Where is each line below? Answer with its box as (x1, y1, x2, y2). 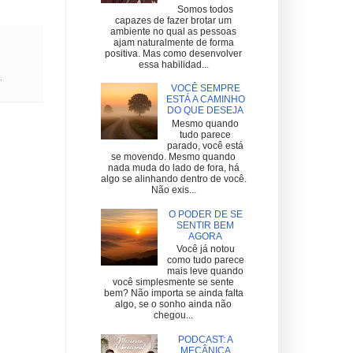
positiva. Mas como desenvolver (105, 47, 242, 59)
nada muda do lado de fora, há (107, 162, 240, 173)
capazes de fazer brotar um (115, 14, 232, 26)
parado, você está (167, 139, 244, 151)
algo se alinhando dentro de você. (100, 173, 247, 184)
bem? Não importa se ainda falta (103, 287, 243, 299)
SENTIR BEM (176, 219, 235, 231)
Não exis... (150, 184, 196, 195)
